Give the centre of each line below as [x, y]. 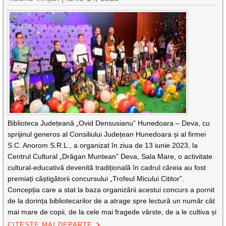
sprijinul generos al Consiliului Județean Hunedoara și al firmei [107, 134]
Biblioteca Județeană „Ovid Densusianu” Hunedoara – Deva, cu [109, 123]
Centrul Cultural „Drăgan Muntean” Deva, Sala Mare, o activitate [110, 156]
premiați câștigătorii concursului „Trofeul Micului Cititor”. [96, 179]
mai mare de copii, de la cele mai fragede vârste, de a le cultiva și [112, 212]
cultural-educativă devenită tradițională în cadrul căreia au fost [107, 167]
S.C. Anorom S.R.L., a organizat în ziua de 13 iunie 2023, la [103, 145]
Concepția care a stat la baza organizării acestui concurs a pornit [111, 190]
